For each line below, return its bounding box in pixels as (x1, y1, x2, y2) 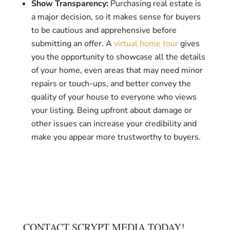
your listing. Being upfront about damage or (31, 104, 192, 116)
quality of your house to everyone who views (31, 91, 197, 103)
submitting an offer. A (31, 37, 114, 49)
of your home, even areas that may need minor (31, 64, 203, 76)
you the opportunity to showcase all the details (31, 51, 205, 63)
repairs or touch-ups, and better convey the (31, 78, 191, 89)
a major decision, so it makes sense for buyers (31, 11, 201, 23)
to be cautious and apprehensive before (31, 24, 177, 36)
